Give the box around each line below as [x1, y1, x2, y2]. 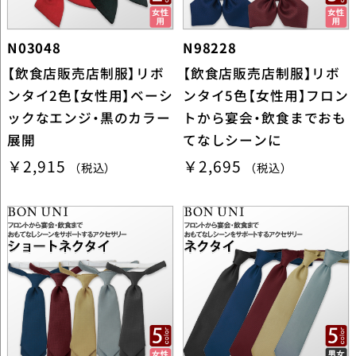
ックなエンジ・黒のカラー [6, 107, 171, 127]
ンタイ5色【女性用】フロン [182, 85, 349, 105]
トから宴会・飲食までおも [182, 107, 347, 127]
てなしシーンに [182, 130, 282, 149]
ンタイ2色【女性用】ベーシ [6, 85, 173, 105]
